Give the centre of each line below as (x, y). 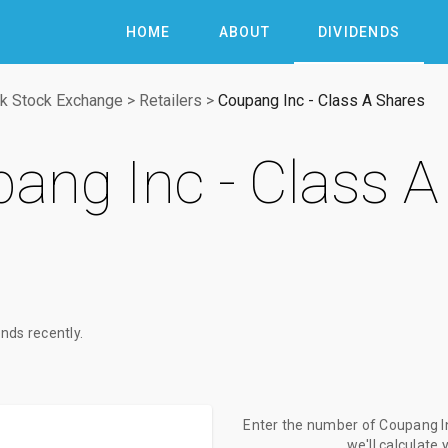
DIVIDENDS (358, 32)
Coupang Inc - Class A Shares (321, 100)
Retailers (170, 100)
